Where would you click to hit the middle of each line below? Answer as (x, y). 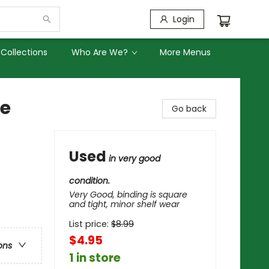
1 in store (95, 258)
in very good (134, 159)
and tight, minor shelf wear (124, 204)
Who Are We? (100, 52)
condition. (89, 181)
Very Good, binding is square (128, 195)
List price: (90, 224)
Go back (189, 109)
